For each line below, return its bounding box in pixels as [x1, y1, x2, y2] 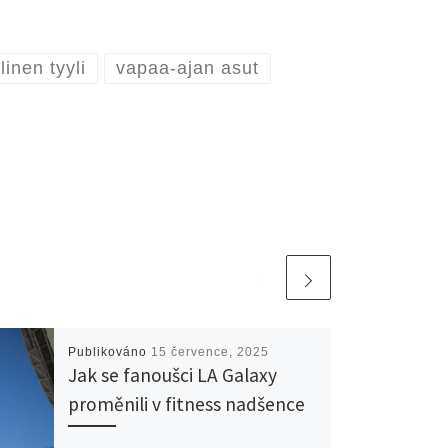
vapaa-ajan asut [116, 58, 259, 79]
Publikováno [67, 344, 151, 359]
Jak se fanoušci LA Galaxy [67, 362, 277, 387]
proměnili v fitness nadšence [67, 391, 305, 416]
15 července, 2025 [150, 344, 269, 359]
